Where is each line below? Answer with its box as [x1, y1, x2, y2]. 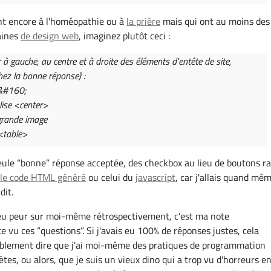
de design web [21, 28, 79, 44]
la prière [126, 14, 161, 29]
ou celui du [86, 169, 136, 184]
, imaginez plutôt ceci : [79, 28, 171, 44]
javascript [135, 169, 176, 184]
